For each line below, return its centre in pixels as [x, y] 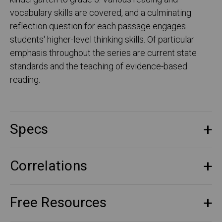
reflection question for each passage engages [98, 27]
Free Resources [58, 203]
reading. [25, 80]
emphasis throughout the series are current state [103, 54]
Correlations [49, 166]
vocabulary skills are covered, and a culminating [101, 13]
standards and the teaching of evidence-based [99, 67]
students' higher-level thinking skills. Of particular [102, 40]
